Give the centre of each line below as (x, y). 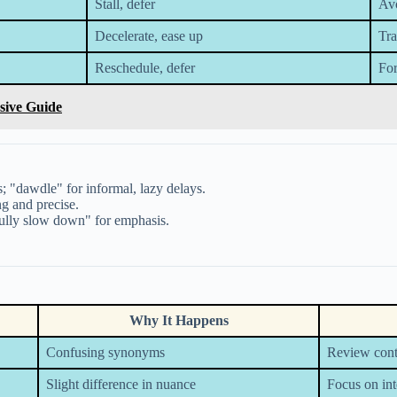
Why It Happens (179, 321)
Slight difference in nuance (121, 385)
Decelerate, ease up (149, 36)
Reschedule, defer (145, 68)
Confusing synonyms (105, 353)
